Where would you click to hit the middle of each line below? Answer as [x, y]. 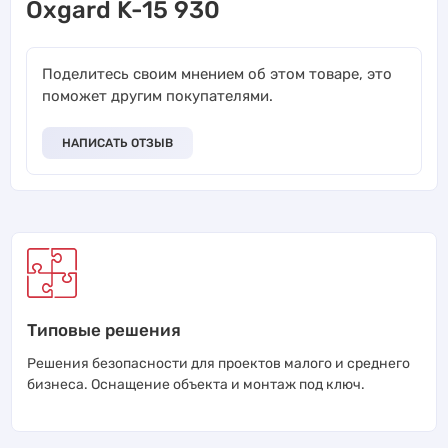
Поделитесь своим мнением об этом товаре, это [217, 73]
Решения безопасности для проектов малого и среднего [218, 363]
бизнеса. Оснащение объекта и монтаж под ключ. [196, 384]
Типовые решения [104, 329]
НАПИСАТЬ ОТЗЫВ [117, 142]
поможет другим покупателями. [157, 95]
